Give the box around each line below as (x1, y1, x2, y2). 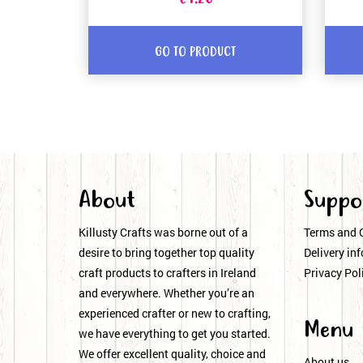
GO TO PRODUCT (155, 41, 236, 62)
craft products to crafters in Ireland (79, 265, 256, 281)
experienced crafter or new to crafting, (79, 305, 271, 322)
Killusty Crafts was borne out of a (79, 224, 248, 241)
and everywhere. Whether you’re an (79, 285, 254, 301)
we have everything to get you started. (79, 326, 271, 342)
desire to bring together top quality (79, 245, 254, 261)
